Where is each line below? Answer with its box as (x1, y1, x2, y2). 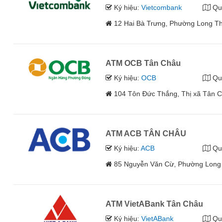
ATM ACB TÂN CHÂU (106, 129, 187, 138)
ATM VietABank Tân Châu (106, 200, 204, 209)
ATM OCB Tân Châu (106, 59, 181, 68)
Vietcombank (141, 3, 182, 12)
